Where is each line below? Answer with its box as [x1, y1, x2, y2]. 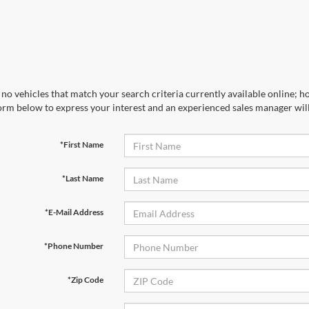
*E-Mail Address [44, 207, 103, 217]
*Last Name [61, 173, 103, 183]
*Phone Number [43, 241, 103, 251]
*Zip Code [67, 275, 103, 285]
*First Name [59, 139, 103, 150]
